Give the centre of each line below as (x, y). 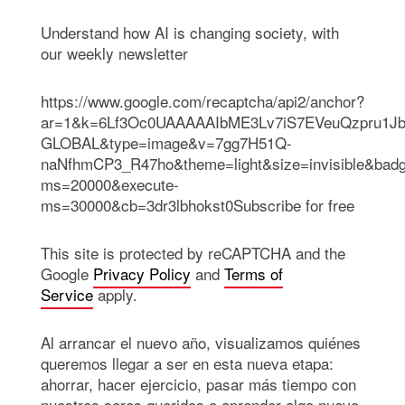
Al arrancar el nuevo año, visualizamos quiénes (201, 343)
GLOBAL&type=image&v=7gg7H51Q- (166, 143)
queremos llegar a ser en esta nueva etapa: (187, 363)
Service (67, 295)
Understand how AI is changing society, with (190, 33)
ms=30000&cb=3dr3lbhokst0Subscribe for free (198, 205)
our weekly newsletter (114, 53)
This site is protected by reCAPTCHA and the (193, 253)
